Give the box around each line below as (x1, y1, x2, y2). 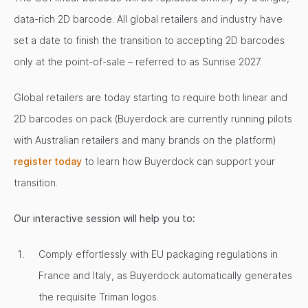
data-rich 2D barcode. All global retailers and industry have (14, 13, 283, 25)
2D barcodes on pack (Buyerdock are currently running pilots (14, 113, 292, 124)
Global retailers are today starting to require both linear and (14, 91, 287, 103)
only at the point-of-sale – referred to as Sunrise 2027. (14, 56, 262, 67)
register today (14, 155, 82, 167)
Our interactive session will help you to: (14, 212, 195, 224)
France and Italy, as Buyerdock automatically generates (38, 269, 292, 281)
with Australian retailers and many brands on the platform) (14, 134, 276, 146)
